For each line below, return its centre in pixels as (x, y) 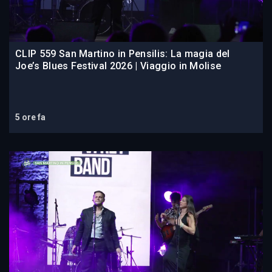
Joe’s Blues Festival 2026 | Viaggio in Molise (118, 66)
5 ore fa (30, 117)
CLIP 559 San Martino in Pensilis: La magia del (123, 53)
